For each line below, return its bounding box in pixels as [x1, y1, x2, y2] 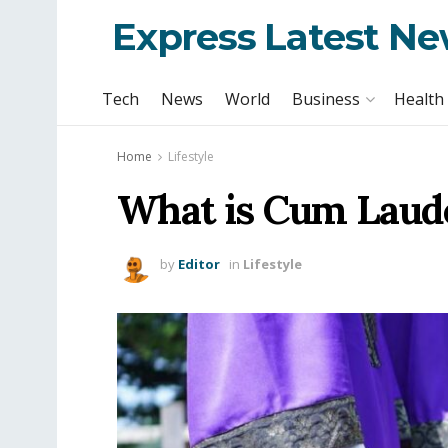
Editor [178, 254, 220, 273]
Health [394, 88, 444, 110]
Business [292, 88, 360, 110]
